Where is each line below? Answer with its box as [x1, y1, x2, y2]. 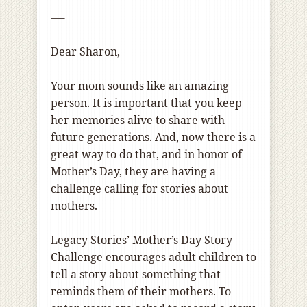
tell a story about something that [51, 267, 221, 282]
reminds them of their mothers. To [51, 284, 231, 299]
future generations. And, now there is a [51, 130, 256, 145]
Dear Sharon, [51, 44, 120, 60]
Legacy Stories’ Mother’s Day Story [51, 232, 232, 248]
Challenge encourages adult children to [51, 249, 256, 265]
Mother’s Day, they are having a [51, 164, 216, 180]
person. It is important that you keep [51, 95, 242, 111]
